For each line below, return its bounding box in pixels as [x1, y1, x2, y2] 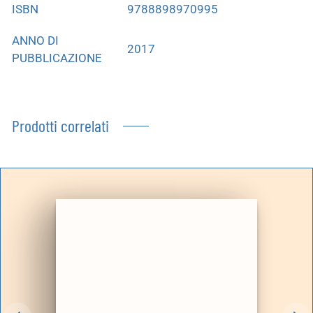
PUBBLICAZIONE [12, 50, 102, 65]
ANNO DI [12, 33, 59, 48]
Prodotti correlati [12, 115, 109, 136]
